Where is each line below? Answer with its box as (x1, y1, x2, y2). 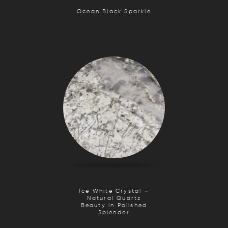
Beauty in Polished (80, 202, 148, 209)
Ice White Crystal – (79, 187, 149, 194)
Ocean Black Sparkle (77, 8, 151, 15)
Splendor (98, 209, 130, 216)
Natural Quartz (87, 194, 141, 202)
